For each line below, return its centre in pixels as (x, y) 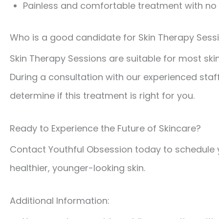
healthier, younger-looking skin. (77, 168)
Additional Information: (60, 200)
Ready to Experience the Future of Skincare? (105, 128)
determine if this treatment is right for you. (102, 96)
